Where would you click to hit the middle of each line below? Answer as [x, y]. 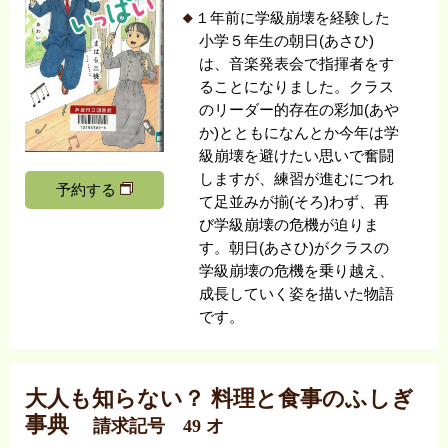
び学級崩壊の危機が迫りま [289, 225]
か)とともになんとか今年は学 [299, 133]
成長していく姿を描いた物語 [297, 294]
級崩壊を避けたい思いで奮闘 [297, 156]
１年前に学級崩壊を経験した [292, 18]
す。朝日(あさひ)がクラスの [294, 248]
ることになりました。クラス [297, 87]
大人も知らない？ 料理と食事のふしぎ [219, 398]
